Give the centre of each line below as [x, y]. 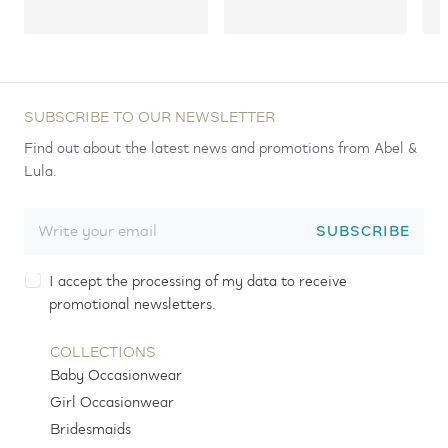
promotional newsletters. [132, 304]
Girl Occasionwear [111, 403]
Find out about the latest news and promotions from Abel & [220, 148]
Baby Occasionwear [115, 376]
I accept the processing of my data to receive [198, 281]
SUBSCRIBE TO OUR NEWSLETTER [149, 117]
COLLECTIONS [102, 353]
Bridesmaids [90, 430]
